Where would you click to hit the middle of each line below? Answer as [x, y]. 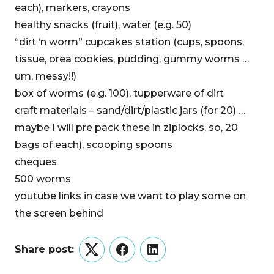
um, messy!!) [46, 76]
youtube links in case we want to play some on [130, 196]
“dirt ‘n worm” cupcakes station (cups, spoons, [129, 42]
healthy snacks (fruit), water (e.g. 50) [103, 25]
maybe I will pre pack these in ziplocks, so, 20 [126, 128]
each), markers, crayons [72, 8]
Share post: [44, 249]
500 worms [43, 179]
